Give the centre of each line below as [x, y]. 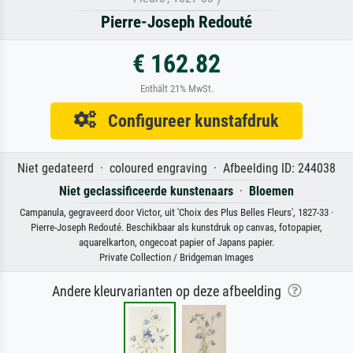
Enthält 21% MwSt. [176, 88]
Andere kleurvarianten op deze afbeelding [169, 291]
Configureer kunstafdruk [188, 120]
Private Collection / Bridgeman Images [176, 257]
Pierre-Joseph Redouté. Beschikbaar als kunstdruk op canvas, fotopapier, [176, 227]
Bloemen [271, 191]
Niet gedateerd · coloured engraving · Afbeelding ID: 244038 [176, 168]
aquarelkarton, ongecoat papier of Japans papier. [176, 242]
